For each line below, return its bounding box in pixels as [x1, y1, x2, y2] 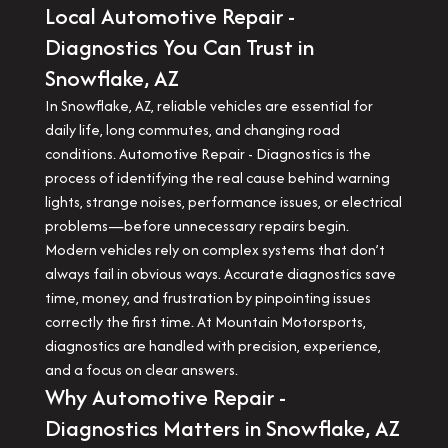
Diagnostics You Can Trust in [44, 31, 314, 63]
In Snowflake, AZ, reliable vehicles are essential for [44, 95, 373, 116]
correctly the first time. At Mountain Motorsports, [44, 311, 366, 332]
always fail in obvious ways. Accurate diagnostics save [44, 263, 396, 284]
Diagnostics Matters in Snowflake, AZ [44, 412, 400, 444]
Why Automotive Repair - [44, 381, 286, 413]
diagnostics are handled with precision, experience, [44, 335, 381, 356]
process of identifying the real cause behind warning [44, 167, 390, 188]
